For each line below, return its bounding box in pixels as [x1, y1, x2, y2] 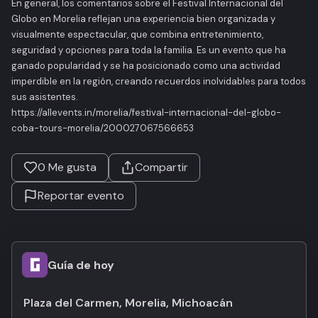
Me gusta [45, 160, 97, 175]
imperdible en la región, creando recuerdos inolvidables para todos [11, 75, 306, 87]
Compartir [135, 160, 188, 175]
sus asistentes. [11, 91, 78, 103]
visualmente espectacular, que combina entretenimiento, [11, 28, 263, 40]
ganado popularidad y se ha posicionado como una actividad [11, 60, 280, 72]
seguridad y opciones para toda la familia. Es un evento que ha [11, 44, 286, 56]
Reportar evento [38, 188, 124, 203]
